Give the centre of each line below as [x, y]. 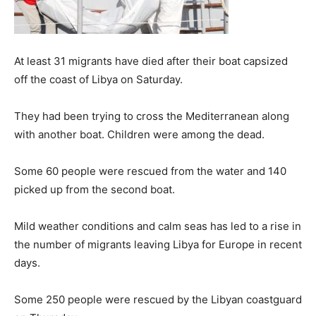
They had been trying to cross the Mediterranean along [152, 116]
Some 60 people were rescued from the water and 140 [150, 171]
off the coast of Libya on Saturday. [98, 79]
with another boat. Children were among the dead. [139, 134]
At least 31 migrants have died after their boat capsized [151, 61]
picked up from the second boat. [95, 189]
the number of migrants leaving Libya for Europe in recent [158, 244]
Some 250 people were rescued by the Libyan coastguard [158, 299]
